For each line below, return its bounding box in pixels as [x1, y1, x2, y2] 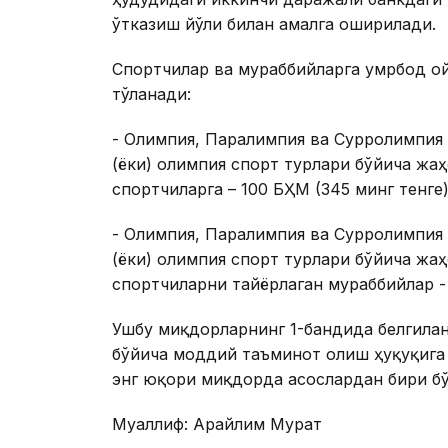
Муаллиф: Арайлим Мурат [112, 414, 322, 435]
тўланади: [112, 84, 191, 105]
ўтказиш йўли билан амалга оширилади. [112, 14, 436, 35]
